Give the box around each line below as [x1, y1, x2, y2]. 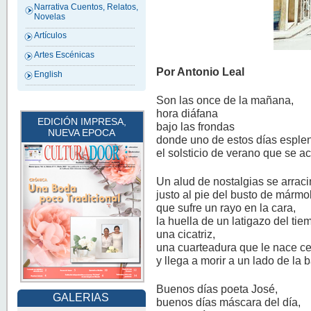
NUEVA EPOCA [48, 127, 116, 138]
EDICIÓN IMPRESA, [37, 116, 126, 127]
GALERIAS [53, 292, 110, 303]
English [34, 69, 63, 79]
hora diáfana [156, 106, 219, 119]
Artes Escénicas [34, 50, 95, 60]
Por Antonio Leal [156, 65, 245, 78]
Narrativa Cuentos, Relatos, [34, 2, 139, 12]
